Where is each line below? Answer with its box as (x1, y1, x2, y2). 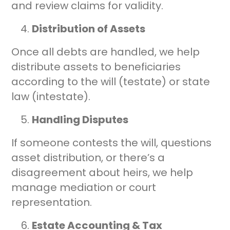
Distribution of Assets (32, 22, 146, 36)
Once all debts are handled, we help (11, 45, 200, 60)
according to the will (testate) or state (11, 74, 210, 89)
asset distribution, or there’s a (11, 150, 165, 165)
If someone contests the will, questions (11, 136, 212, 150)
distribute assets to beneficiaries (11, 60, 181, 74)
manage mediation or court (11, 180, 157, 195)
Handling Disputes (32, 112, 129, 127)
